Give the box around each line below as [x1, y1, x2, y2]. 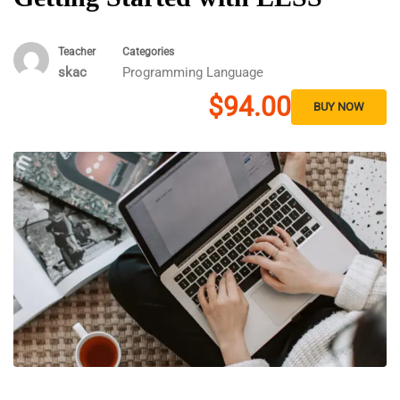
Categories [122, 46, 174, 58]
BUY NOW [313, 100, 364, 113]
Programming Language [122, 64, 263, 80]
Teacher [58, 46, 96, 58]
